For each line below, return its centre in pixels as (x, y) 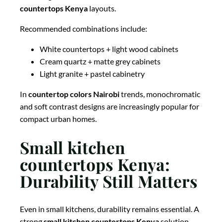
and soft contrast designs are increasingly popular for (110, 107)
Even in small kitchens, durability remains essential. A (110, 209)
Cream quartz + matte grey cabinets (100, 61)
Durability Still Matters (109, 181)
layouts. (102, 8)
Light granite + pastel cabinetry (92, 74)
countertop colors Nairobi (74, 94)
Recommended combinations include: (83, 29)
